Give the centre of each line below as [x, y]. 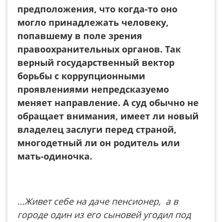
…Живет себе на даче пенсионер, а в [98, 201]
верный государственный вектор [96, 62]
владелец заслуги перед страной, [97, 129]
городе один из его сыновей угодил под [104, 215]
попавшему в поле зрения [80, 36]
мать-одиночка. [55, 156]
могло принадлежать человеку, [93, 22]
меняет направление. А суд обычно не [108, 103]
